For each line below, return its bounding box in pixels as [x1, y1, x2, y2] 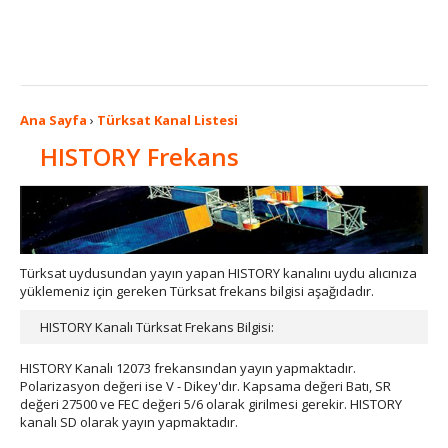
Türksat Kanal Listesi [97, 111, 238, 129]
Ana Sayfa [20, 111, 87, 129]
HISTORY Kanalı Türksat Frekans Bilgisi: [40, 318, 274, 336]
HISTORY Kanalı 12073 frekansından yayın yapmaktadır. [20, 359, 356, 377]
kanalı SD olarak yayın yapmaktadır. [20, 413, 238, 431]
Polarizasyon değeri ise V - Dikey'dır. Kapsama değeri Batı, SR [20, 377, 391, 395]
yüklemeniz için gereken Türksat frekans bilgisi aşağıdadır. [20, 282, 374, 300]
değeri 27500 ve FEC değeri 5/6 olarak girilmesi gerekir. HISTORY [20, 395, 402, 413]
